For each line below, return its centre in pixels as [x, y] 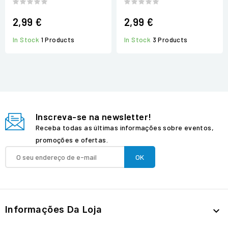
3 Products [170, 40]
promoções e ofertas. [72, 140]
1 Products [58, 40]
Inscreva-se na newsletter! [94, 117]
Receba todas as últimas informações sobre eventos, [125, 128]
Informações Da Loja [54, 210]
